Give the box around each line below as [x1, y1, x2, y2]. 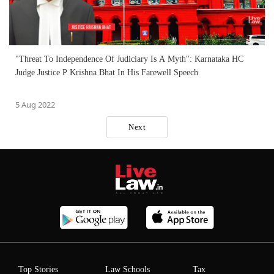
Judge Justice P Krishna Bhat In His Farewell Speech [15, 67, 198, 77]
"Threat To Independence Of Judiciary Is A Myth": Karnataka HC [15, 54, 243, 64]
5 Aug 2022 [15, 98, 55, 110]
